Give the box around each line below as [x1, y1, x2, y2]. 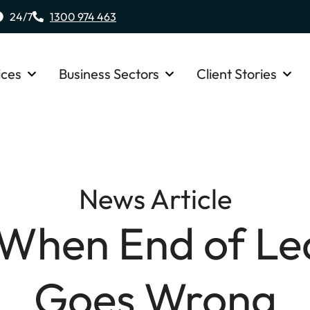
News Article [78, 181, 232, 217]
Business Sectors [59, 65, 159, 83]
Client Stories [197, 65, 277, 83]
